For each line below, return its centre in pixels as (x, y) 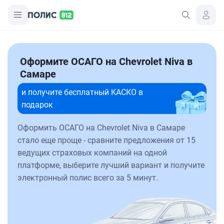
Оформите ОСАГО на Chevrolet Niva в (106, 61)
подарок (37, 105)
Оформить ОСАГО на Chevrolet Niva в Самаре (101, 128)
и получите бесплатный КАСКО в (82, 92)
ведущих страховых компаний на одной (92, 153)
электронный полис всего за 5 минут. (88, 178)
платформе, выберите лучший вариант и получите (111, 165)
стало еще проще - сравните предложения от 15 (106, 140)
